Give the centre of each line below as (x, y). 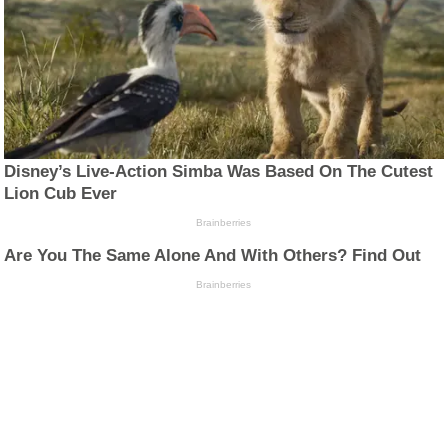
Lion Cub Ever (61, 193)
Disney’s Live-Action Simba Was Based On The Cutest (219, 171)
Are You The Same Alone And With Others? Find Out (213, 255)
